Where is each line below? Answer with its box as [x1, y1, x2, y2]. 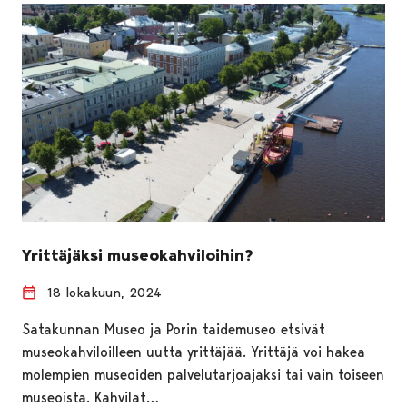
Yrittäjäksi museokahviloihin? [22, 244, 253, 265]
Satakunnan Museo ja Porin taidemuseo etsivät [22, 320, 325, 338]
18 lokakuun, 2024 [47, 283, 162, 301]
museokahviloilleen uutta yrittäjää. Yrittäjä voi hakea [22, 342, 365, 361]
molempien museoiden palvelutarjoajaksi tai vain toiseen [22, 365, 384, 383]
